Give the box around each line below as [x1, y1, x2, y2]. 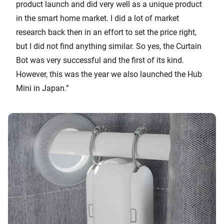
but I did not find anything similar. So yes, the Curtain [16, 41, 201, 51]
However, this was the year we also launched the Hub [16, 69, 202, 79]
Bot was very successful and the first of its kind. [16, 55, 184, 65]
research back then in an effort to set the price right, [16, 27, 196, 37]
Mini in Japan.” [16, 83, 69, 93]
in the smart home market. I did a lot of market [16, 13, 179, 23]
